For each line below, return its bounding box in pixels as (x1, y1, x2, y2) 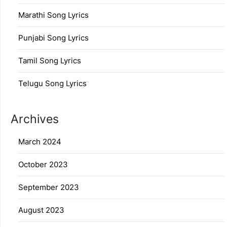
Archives (11, 112, 59, 126)
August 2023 (18, 205, 64, 215)
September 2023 (18, 182, 79, 193)
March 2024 (18, 137, 61, 147)
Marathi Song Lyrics (18, 10, 89, 20)
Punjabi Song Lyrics (18, 33, 89, 43)
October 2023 (18, 160, 68, 170)
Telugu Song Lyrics (18, 79, 87, 89)
